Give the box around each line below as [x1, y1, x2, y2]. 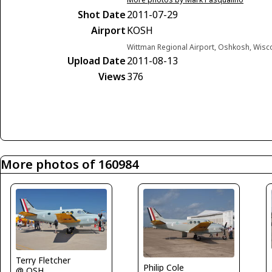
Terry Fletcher [16, 254, 70, 266]
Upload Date [67, 54, 126, 68]
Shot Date [78, 8, 126, 22]
